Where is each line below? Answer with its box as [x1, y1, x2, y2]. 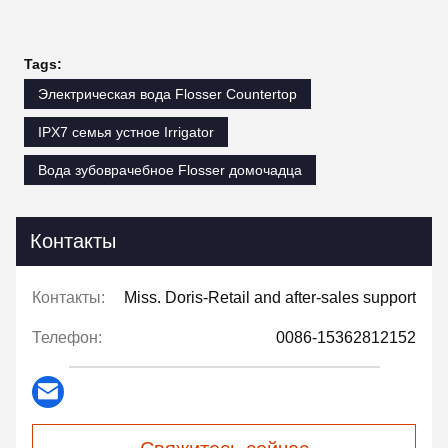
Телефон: [32, 328, 102, 346]
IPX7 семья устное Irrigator [38, 123, 214, 140]
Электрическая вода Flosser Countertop [38, 85, 297, 102]
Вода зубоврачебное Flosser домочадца [38, 161, 302, 178]
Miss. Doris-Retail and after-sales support [124, 288, 416, 306]
